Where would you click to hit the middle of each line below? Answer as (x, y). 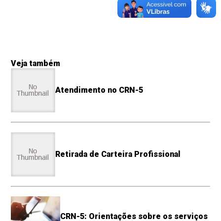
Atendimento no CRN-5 (99, 90)
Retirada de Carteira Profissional (118, 154)
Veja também (36, 63)
